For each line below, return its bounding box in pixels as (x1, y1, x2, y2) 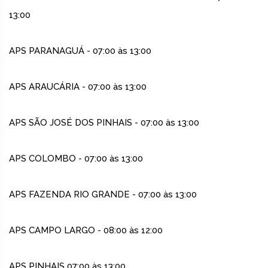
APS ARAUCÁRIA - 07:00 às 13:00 (9, 81, 147, 93)
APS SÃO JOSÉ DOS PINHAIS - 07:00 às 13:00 (9, 117, 199, 129)
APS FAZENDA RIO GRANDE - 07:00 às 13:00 (9, 189, 197, 200)
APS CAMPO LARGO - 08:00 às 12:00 (9, 225, 163, 236)
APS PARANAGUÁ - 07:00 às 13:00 (9, 45, 151, 57)
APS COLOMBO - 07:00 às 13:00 (9, 153, 143, 165)
